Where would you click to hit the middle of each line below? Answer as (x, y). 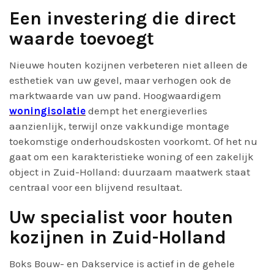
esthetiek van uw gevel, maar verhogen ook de (120, 80)
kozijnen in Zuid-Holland (118, 237)
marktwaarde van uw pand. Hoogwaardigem (115, 95)
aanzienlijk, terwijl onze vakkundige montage (119, 126)
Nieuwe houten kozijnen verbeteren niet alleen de (128, 65)
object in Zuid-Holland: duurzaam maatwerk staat (130, 172)
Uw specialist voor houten (121, 217)
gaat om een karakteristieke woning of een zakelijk (131, 157)
